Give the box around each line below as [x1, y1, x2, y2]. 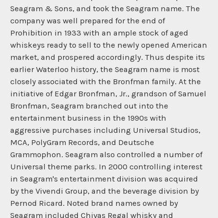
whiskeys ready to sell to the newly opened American [10, 40, 207, 50]
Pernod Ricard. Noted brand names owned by [10, 198, 178, 208]
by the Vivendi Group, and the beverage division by [10, 186, 199, 196]
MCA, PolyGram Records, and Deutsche [10, 137, 154, 147]
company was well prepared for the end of [10, 16, 165, 25]
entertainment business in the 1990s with [10, 113, 166, 123]
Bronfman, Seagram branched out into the [10, 101, 168, 110]
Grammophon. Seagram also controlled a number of [10, 149, 202, 159]
